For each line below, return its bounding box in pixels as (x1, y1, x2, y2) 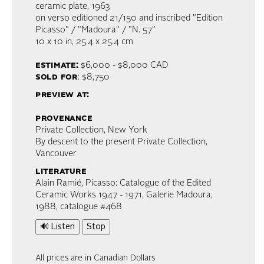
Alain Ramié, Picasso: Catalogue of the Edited (35, 179, 211, 189)
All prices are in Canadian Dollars (35, 254, 155, 263)
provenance (35, 114, 93, 124)
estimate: (35, 61, 78, 71)
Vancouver (35, 150, 77, 159)
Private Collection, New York (35, 126, 147, 136)
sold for (35, 73, 78, 82)
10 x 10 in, (35, 38, 74, 47)
